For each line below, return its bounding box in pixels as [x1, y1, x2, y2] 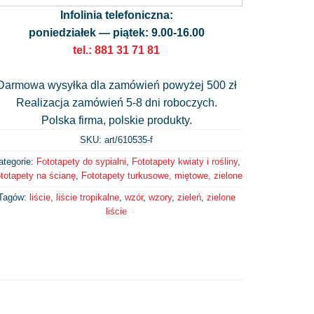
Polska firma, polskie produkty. [41, 114, 192, 126]
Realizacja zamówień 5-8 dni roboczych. [15, 96, 217, 109]
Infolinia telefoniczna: [60, 8, 173, 21]
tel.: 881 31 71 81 [73, 43, 160, 56]
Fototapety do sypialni [36, 156, 126, 167]
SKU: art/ [80, 134, 118, 145]
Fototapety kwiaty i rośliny [132, 156, 238, 167]
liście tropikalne [55, 191, 119, 203]
